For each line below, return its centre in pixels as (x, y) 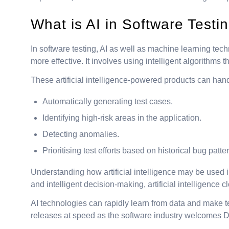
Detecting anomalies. (81, 134)
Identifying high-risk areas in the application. (122, 118)
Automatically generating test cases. (108, 101)
